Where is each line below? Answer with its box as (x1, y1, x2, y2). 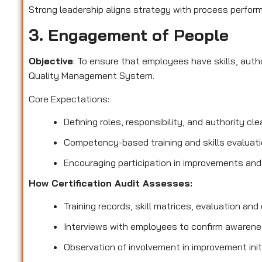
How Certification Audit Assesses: (29, 177, 193, 189)
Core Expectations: (29, 92, 110, 105)
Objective (29, 55, 74, 67)
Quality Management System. (29, 70, 155, 82)
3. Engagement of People (29, 25, 229, 46)
